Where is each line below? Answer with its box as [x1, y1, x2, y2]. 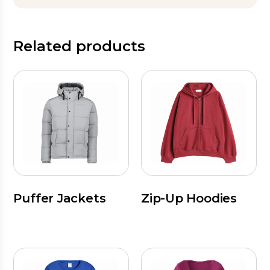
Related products [13, 37, 146, 55]
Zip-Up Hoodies [141, 191, 237, 206]
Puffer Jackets [13, 191, 106, 206]
